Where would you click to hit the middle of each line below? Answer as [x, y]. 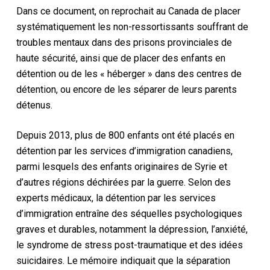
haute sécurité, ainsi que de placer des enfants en [121, 58]
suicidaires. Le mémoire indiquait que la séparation [123, 260]
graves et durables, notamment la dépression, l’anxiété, [132, 229]
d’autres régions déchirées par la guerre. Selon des [123, 182]
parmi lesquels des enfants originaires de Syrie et [121, 166]
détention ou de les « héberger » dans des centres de [129, 74]
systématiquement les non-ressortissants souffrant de [132, 27]
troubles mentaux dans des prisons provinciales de [124, 42]
